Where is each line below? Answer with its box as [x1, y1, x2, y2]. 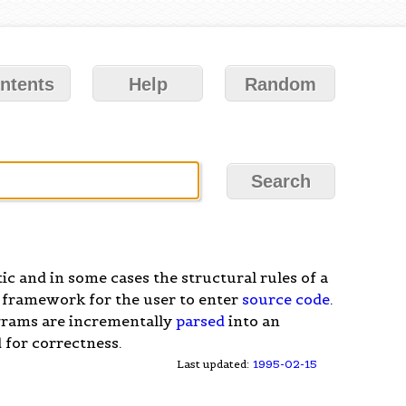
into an [225, 311, 281, 330]
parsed [176, 311, 226, 330]
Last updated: [177, 356, 253, 371]
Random [244, 74, 316, 94]
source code [242, 289, 331, 308]
